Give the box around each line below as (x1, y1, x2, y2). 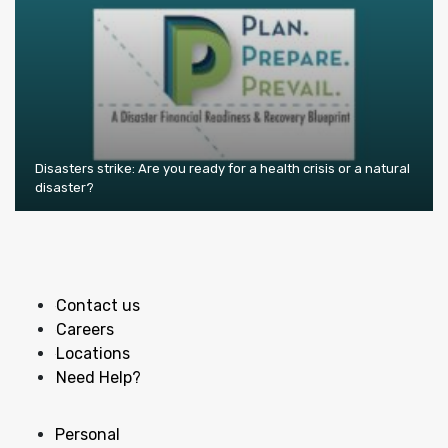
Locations (56, 343, 130, 363)
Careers (56, 319, 114, 339)
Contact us (56, 295, 140, 315)
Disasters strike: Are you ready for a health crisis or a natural (35, 160, 410, 176)
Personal (55, 424, 120, 444)
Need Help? (56, 367, 141, 387)
